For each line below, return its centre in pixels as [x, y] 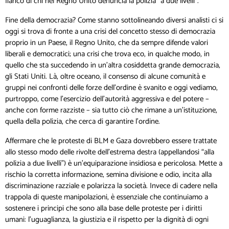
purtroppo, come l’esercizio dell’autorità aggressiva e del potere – [107, 99]
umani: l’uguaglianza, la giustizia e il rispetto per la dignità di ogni [107, 219]
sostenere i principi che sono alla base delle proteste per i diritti [104, 208]
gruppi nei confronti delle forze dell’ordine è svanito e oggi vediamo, [111, 87]
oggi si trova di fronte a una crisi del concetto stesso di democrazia [110, 31]
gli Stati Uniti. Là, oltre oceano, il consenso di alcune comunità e [105, 76]
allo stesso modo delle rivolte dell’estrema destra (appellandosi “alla [110, 152]
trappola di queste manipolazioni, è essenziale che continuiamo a [107, 197]
